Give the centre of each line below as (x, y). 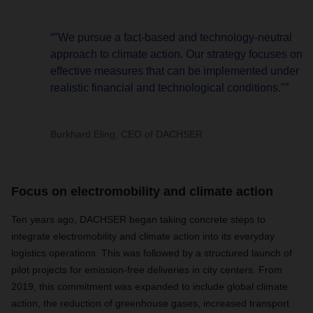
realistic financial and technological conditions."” (169, 88)
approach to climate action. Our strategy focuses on (176, 54)
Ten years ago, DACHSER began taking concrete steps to (138, 219)
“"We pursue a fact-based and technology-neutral (171, 37)
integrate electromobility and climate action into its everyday (143, 236)
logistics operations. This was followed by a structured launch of (152, 253)
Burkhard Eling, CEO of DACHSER (126, 134)
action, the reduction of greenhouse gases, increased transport (150, 303)
